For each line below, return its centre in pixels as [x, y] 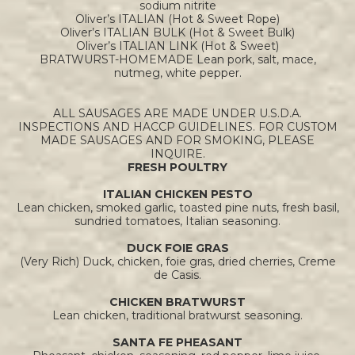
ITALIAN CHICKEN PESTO [177, 195]
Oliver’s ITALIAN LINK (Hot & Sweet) [177, 46]
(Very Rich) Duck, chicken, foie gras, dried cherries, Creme [177, 262]
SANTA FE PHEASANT [177, 343]
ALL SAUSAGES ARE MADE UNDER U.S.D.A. [177, 114]
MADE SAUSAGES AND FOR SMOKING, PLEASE [177, 141]
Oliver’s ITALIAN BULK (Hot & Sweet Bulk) [177, 33]
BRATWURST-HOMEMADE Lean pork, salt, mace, [177, 60]
